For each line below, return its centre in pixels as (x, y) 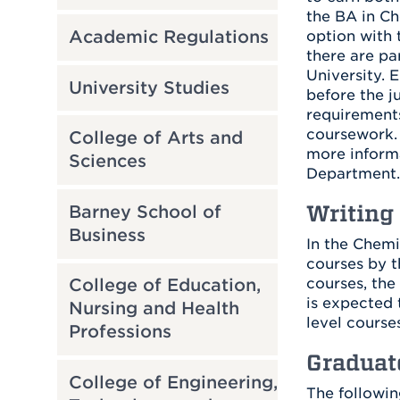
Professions (120, 332)
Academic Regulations (168, 37)
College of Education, (164, 286)
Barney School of (145, 212)
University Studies (149, 87)
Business (107, 235)
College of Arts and (155, 138)
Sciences (107, 162)
